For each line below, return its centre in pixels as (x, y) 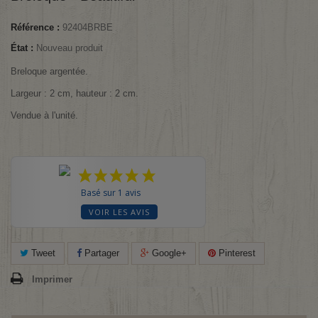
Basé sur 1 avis (111, 193)
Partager (100, 253)
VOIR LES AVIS (120, 212)
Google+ (168, 253)
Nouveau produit (70, 48)
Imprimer (52, 279)
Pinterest (236, 253)
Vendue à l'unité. (44, 115)
